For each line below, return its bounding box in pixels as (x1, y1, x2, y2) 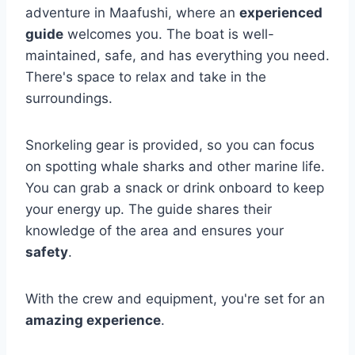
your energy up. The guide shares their (25, 201, 272, 218)
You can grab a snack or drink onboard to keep (25, 180, 324, 197)
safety (25, 244, 68, 261)
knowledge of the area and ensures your (25, 223, 284, 239)
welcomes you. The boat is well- (63, 26, 274, 43)
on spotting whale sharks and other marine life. (25, 158, 325, 175)
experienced (239, 5, 323, 21)
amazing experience (25, 312, 161, 329)
